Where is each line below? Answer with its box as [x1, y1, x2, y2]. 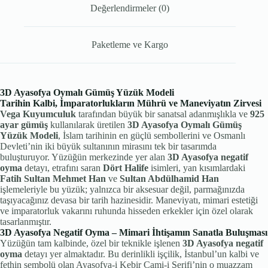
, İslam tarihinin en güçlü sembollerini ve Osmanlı [58, 130, 245, 141]
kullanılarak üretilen [48, 119, 127, 130]
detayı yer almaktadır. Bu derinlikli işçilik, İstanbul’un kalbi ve [22, 248, 259, 259]
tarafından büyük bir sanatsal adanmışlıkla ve [76, 108, 250, 119]
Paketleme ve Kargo [92, 39, 169, 50]
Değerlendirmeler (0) [90, 3, 170, 14]
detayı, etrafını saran [22, 162, 103, 173]
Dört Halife [103, 162, 148, 173]
